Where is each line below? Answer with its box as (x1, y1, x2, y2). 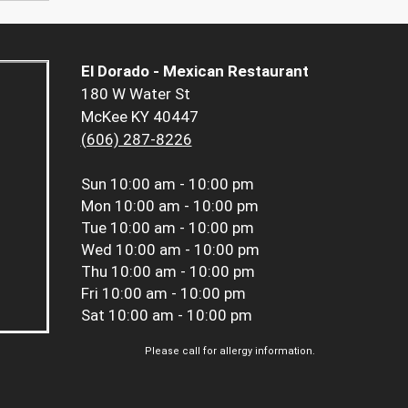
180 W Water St (80, 85, 190, 104)
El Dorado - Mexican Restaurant (80, 62, 309, 81)
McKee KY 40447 (80, 107, 199, 127)
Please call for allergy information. (145, 345, 315, 358)
